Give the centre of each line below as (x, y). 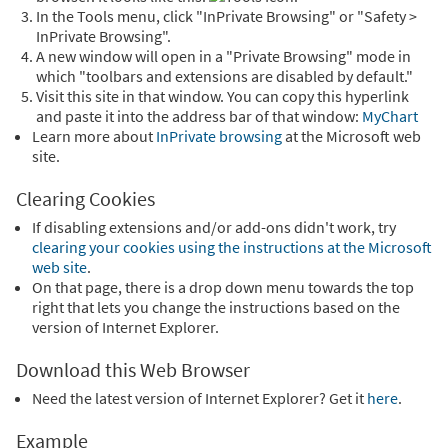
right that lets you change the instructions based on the (216, 307)
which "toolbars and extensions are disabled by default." (224, 76)
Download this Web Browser (133, 370)
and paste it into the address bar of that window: (199, 116)
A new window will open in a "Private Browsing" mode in (223, 56)
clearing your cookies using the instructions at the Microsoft (232, 247)
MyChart (390, 116)
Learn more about (94, 136)
